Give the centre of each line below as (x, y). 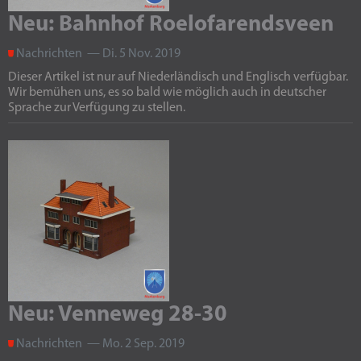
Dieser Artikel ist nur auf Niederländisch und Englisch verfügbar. (178, 77)
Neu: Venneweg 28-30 (118, 315)
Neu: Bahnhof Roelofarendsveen (171, 25)
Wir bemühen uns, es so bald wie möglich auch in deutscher (167, 93)
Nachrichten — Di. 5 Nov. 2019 (97, 54)
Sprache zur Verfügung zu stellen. (97, 108)
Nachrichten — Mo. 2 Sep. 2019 (99, 344)
